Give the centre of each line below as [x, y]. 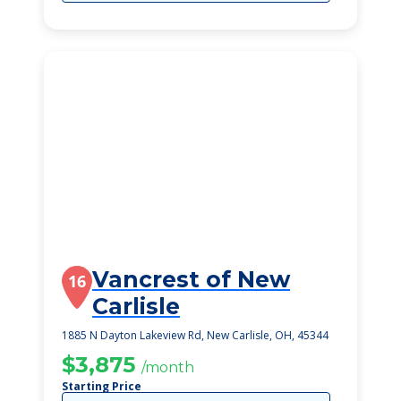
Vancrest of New [191, 279]
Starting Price [102, 386]
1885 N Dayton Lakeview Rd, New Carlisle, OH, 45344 [195, 335]
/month [168, 367]
